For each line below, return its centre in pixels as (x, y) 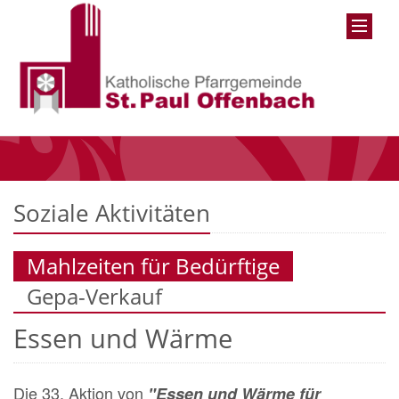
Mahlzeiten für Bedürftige (153, 266)
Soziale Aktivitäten (112, 213)
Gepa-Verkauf (94, 297)
